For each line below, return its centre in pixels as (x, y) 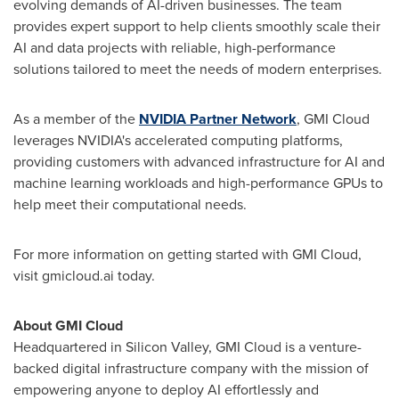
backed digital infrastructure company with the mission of (191, 368)
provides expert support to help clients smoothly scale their (197, 26)
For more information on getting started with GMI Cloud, (187, 254)
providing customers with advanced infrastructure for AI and (199, 162)
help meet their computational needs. (130, 204)
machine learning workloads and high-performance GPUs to (198, 183)
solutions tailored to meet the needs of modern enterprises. (198, 69)
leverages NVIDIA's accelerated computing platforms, (178, 140)
